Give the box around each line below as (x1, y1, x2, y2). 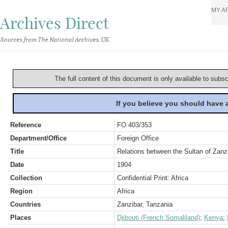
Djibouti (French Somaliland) (117, 214, 200, 221)
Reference (10, 121, 41, 129)
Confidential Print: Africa (117, 174, 188, 182)
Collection (10, 174, 42, 182)
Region (10, 187, 33, 195)
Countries (10, 201, 41, 208)
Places (10, 214, 31, 221)
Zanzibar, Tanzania (117, 201, 173, 208)
